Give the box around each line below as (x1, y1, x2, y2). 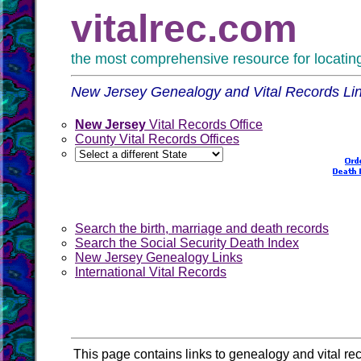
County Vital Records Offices (75, 132, 239, 146)
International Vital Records (75, 265, 226, 279)
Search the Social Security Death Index (75, 236, 299, 250)
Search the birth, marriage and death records (75, 222, 329, 235)
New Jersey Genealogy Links (75, 251, 243, 264)
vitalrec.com (71, 7, 297, 50)
